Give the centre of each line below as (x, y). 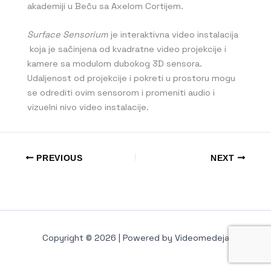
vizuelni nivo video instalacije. (88, 107)
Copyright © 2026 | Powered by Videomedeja (135, 238)
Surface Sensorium (68, 35)
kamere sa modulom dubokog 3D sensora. (115, 64)
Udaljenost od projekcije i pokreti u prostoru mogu (131, 78)
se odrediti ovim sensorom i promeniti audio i (121, 93)
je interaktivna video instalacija (173, 35)
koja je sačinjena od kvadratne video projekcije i (127, 49)
